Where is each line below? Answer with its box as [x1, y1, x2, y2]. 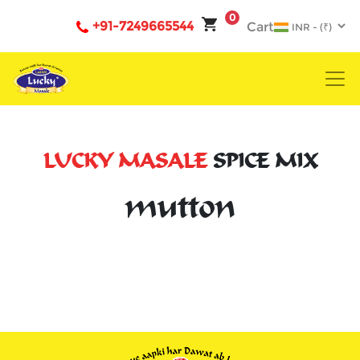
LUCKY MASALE [43, 149, 207, 174]
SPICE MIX [207, 149, 317, 174]
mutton [125, 186, 235, 226]
